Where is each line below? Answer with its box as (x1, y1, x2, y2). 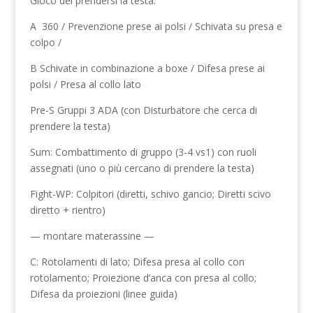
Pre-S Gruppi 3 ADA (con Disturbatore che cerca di (29, 103, 257, 117)
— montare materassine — (29, 229, 154, 242)
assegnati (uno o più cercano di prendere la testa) (29, 161, 254, 175)
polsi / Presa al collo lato (29, 78, 141, 91)
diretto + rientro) (29, 203, 105, 217)
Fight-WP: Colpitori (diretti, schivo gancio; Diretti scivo (29, 187, 271, 201)
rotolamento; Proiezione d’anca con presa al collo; (29, 271, 256, 284)
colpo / (29, 36, 61, 49)
